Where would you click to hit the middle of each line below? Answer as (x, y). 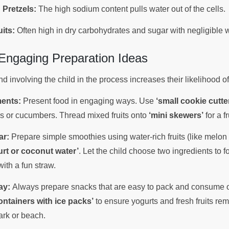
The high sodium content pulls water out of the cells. (132, 9)
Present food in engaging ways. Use (88, 101)
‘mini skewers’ (176, 116)
